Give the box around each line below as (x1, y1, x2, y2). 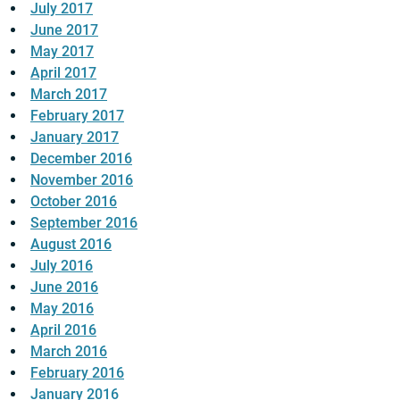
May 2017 (30, 43, 94, 60)
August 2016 (30, 236, 112, 253)
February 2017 (30, 107, 124, 124)
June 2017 (30, 21, 98, 38)
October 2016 (30, 193, 117, 210)
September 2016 (30, 214, 137, 231)
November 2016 (30, 171, 133, 188)
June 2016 (30, 279, 98, 296)
